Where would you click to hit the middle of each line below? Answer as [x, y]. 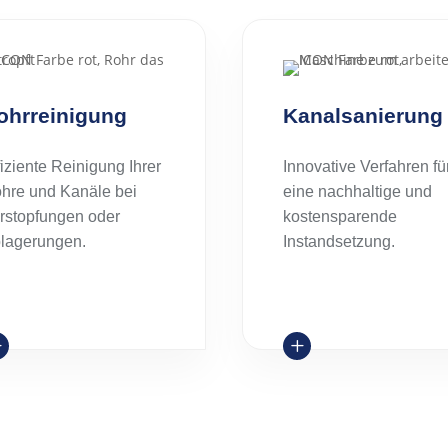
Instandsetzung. [338, 241]
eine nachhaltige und [357, 191]
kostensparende [339, 216]
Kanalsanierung [362, 115]
